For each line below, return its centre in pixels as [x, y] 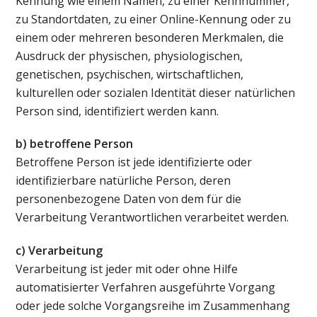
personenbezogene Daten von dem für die [129, 199]
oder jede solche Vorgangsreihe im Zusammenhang [153, 306]
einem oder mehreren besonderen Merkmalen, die [150, 37]
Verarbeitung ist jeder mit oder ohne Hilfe [127, 269]
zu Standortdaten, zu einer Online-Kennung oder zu [154, 19]
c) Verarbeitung [59, 251]
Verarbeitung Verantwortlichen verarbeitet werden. [152, 218]
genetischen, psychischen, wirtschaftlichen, [130, 74]
